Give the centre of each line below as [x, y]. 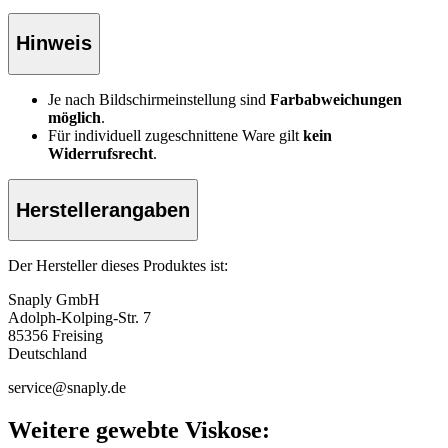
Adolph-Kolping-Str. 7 [79, 318]
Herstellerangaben [103, 209]
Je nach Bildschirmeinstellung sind [159, 99]
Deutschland [47, 354]
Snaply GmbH [54, 300]
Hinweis [54, 43]
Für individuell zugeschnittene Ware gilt [175, 135]
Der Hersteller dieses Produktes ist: [118, 266]
